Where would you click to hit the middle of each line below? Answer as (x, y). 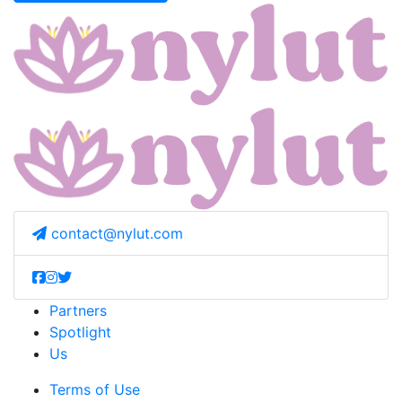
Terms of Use (95, 390)
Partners (78, 311)
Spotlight (80, 332)
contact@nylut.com (117, 234)
